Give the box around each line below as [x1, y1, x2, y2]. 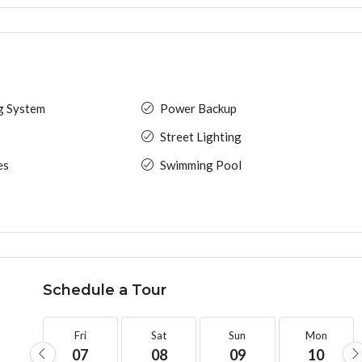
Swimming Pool [160, 158, 242, 172]
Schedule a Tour [42, 281, 166, 299]
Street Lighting [160, 129, 242, 144]
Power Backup [160, 101, 237, 116]
